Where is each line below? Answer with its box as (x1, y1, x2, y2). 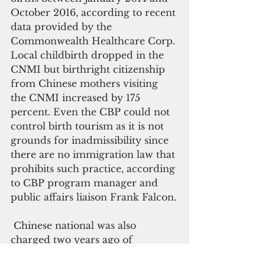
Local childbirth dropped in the (11, 49, 167, 62)
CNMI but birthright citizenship (11, 63, 168, 76)
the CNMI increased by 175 (11, 92, 143, 104)
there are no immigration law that (11, 148, 178, 161)
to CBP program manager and (11, 177, 161, 189)
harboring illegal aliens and (11, 248, 145, 260)
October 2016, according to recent (11, 7, 179, 19)
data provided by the (11, 21, 115, 33)
